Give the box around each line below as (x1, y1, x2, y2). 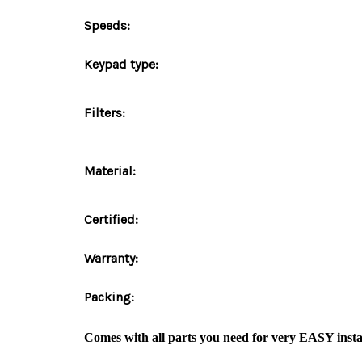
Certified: (84, 212, 138, 227)
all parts (152, 330, 196, 344)
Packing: (84, 289, 134, 305)
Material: (84, 163, 136, 179)
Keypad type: (84, 57, 158, 72)
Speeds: (84, 18, 130, 33)
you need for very (200, 330, 296, 344)
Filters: (84, 105, 125, 120)
